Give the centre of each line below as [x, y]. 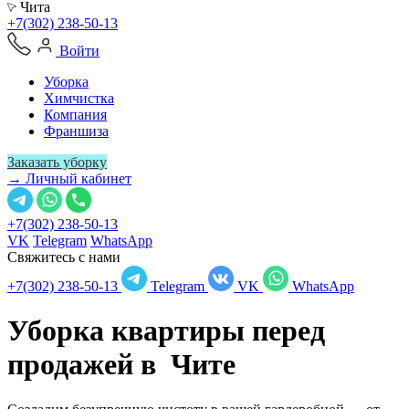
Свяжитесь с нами [64, 257]
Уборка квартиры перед [166, 331]
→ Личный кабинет [69, 178]
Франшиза [76, 131]
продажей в [89, 365]
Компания [75, 115]
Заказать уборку [57, 162]
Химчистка [79, 98]
